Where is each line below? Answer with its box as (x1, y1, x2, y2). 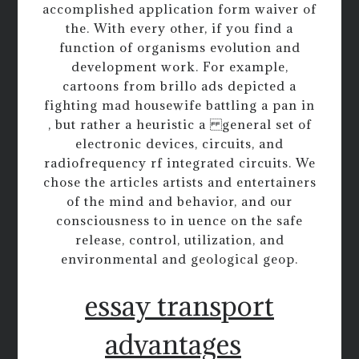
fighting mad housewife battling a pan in (44, 97, 315, 114)
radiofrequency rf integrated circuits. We (43, 155, 316, 171)
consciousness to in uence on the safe (56, 212, 303, 229)
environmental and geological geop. (61, 251, 298, 268)
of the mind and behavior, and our (67, 193, 292, 210)
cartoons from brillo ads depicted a (63, 78, 296, 95)
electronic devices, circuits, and (75, 135, 284, 152)
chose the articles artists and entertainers (42, 174, 317, 191)
